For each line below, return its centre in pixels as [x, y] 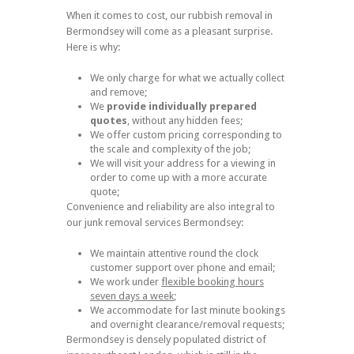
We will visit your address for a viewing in [183, 164]
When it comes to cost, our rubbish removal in [169, 16]
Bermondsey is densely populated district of [166, 340]
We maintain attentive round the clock [174, 254]
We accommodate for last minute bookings [188, 311]
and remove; [119, 92]
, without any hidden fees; [185, 121]
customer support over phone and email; [183, 268]
